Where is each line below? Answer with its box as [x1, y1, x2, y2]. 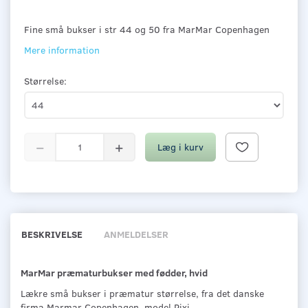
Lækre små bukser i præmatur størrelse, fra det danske [21, 286, 264, 300]
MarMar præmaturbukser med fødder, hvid [21, 265, 208, 279]
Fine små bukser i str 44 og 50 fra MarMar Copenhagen [24, 22, 269, 36]
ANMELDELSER [104, 227, 168, 241]
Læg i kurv [157, 140, 203, 153]
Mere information [24, 43, 100, 56]
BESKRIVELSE [21, 227, 82, 241]
